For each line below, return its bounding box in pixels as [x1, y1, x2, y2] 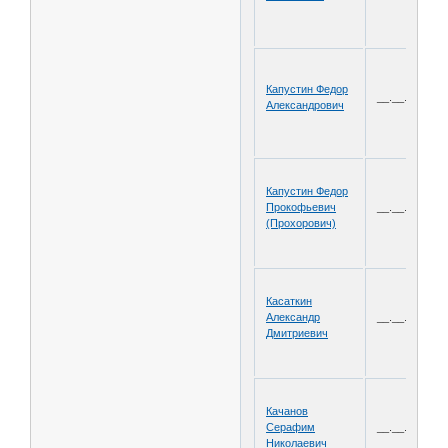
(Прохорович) [266, 216, 337, 229]
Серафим [266, 420, 316, 433]
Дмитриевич [266, 326, 329, 339]
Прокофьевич [266, 200, 337, 213]
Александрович [266, 98, 345, 111]
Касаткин [266, 294, 313, 307]
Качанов [266, 404, 309, 417]
